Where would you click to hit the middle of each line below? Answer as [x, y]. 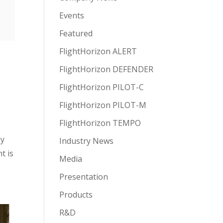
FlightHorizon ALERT [98, 51]
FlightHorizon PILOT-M [103, 105]
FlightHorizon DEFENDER [107, 69]
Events [72, 15]
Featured [76, 33]
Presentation [84, 177]
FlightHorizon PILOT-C [102, 87]
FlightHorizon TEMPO [100, 123]
